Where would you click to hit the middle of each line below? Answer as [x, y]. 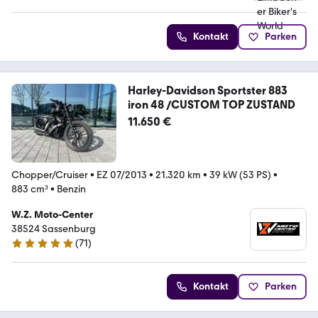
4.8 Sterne [33, 249]
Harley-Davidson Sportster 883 [207, 90]
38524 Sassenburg [54, 229]
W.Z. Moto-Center [52, 214]
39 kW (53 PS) [240, 175]
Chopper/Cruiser [50, 175]
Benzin [71, 189]
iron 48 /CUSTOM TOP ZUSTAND [211, 104]
